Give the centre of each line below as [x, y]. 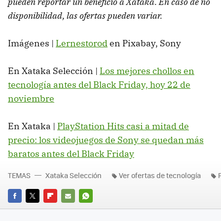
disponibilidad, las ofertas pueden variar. [85, 16]
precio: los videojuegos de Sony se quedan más [106, 140]
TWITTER [39, 210]
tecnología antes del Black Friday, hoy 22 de [99, 85]
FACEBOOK [24, 210]
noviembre [31, 99]
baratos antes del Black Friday [71, 154]
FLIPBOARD [61, 210]
